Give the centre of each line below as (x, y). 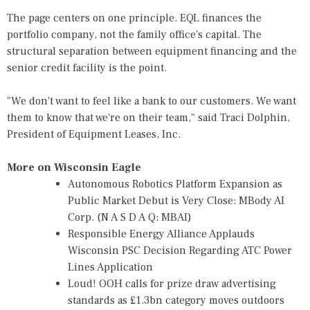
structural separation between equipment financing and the (152, 51)
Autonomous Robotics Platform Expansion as (175, 184)
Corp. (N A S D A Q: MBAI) (130, 217)
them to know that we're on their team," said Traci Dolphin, (148, 118)
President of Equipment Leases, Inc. (94, 134)
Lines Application (110, 267)
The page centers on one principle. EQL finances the (134, 18)
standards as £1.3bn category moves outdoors (176, 300)
